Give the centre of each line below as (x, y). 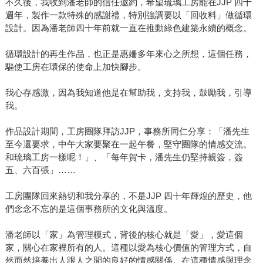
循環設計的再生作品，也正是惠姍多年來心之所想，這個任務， (128, 54)
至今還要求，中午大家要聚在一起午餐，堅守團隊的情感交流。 (128, 144)
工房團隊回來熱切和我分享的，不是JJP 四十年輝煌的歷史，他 (128, 196)
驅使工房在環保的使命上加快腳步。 (75, 67)
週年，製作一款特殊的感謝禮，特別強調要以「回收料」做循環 (128, 15)
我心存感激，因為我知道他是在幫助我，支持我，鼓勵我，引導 (128, 93)
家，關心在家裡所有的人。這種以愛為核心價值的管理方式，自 (128, 248)
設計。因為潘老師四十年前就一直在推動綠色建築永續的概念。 (128, 28)
